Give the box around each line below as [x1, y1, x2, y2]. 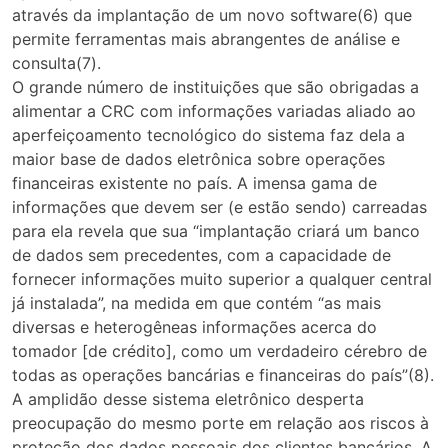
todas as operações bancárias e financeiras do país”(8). [12, 365, 434, 386]
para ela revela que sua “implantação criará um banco [12, 221, 420, 242]
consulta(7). [12, 53, 101, 74]
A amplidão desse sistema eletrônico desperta [12, 389, 364, 410]
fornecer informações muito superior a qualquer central [12, 269, 432, 290]
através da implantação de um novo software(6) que [12, 5, 412, 26]
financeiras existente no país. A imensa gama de [12, 173, 377, 194]
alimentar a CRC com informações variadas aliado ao [12, 101, 416, 122]
